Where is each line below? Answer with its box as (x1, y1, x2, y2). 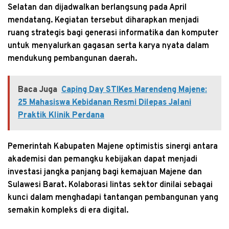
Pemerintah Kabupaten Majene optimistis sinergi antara (8, 141, 218, 152)
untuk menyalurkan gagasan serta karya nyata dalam (8, 40, 209, 51)
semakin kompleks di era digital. (8, 205, 128, 216)
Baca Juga (18, 84, 57, 95)
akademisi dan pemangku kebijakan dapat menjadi (8, 154, 197, 165)
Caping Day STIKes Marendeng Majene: (61, 84, 207, 95)
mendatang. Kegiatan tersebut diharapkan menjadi (8, 15, 199, 26)
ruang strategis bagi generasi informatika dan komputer (8, 28, 218, 38)
